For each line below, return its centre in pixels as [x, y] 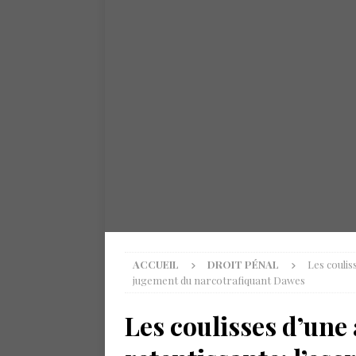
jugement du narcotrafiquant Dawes [219, 280]
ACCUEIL [156, 264]
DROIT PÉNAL [243, 264]
